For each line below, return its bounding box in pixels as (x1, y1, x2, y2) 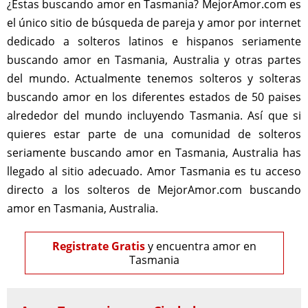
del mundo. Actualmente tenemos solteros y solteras (7, 71, 301, 86)
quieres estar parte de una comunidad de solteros (7, 126, 301, 142)
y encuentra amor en (144, 239, 256, 254)
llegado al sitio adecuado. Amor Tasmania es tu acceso (7, 164, 301, 179)
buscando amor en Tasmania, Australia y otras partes (7, 52, 301, 67)
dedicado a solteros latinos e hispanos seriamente (7, 34, 301, 49)
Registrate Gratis (52, 239, 145, 254)
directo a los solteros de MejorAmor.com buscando (7, 182, 301, 197)
